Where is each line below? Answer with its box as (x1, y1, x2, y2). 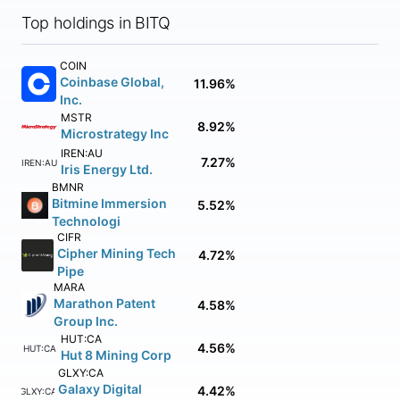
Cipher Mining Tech (57, 246, 177, 261)
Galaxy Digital (58, 381, 143, 396)
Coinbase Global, (60, 74, 165, 89)
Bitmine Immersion (51, 196, 167, 211)
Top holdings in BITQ (21, 13, 171, 32)
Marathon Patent (54, 296, 156, 311)
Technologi (51, 213, 121, 229)
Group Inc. (54, 313, 119, 329)
